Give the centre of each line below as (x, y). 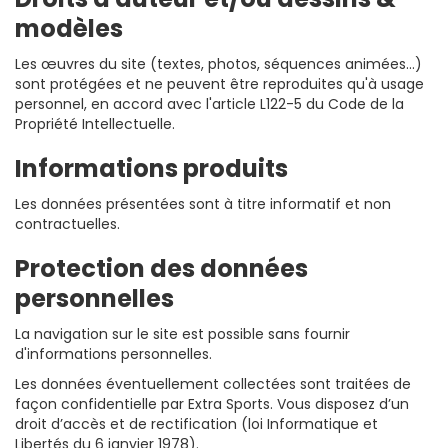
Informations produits (151, 168)
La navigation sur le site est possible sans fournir (182, 333)
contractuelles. (67, 223)
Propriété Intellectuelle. (95, 123)
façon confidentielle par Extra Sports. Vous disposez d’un (212, 403)
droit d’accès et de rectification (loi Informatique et (196, 423)
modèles (69, 28)
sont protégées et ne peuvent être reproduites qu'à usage (219, 83)
